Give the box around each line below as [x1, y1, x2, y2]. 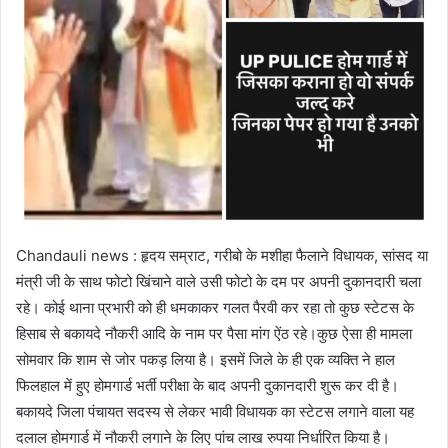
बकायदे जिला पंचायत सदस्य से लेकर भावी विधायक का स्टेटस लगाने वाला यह [16, 402, 414, 422]
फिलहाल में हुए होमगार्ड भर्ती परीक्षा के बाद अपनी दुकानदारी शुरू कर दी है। [16, 376, 399, 396]
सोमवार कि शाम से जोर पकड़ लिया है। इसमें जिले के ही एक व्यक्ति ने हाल [16, 350, 395, 370]
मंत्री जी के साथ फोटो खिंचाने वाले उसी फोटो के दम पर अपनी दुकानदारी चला [16, 272, 421, 292]
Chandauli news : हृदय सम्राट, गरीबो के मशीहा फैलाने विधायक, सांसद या [16, 246, 428, 266]
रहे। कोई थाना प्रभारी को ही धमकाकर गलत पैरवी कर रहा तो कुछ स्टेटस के [16, 298, 414, 318]
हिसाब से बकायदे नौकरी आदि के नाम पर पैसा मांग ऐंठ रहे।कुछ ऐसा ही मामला [16, 324, 412, 344]
